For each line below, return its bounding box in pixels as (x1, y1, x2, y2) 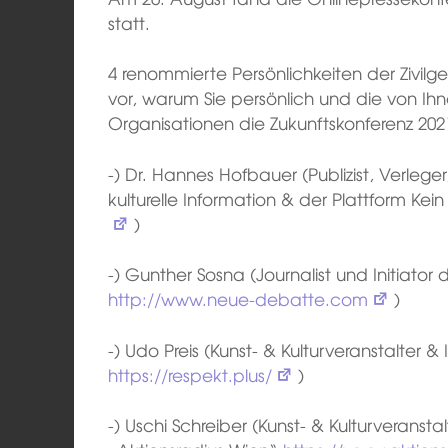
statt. (108, 9, 151, 35)
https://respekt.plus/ (108, 361, 273, 387)
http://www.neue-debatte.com (108, 286, 369, 312)
